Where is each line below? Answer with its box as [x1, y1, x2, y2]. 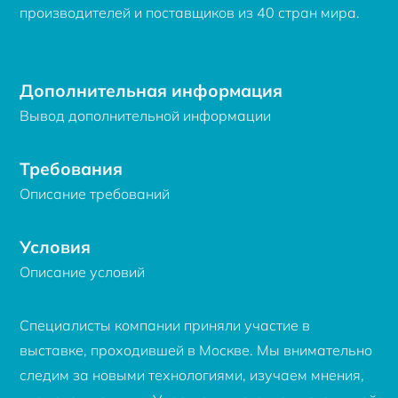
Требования [20, 157, 123, 179]
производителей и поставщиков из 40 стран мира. [20, 3, 361, 21]
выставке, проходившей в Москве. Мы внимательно [20, 340, 373, 359]
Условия [20, 235, 92, 258]
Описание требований [20, 184, 171, 203]
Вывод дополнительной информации [20, 106, 272, 124]
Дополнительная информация [20, 79, 283, 101]
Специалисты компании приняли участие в [20, 315, 311, 334]
